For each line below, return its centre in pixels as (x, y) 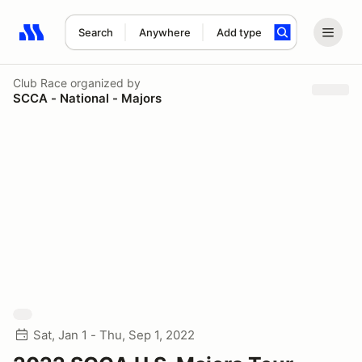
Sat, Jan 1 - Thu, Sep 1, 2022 (114, 335)
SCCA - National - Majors (87, 98)
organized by (104, 82)
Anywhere (164, 32)
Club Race (40, 82)
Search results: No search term (113, 41)
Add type (239, 32)
